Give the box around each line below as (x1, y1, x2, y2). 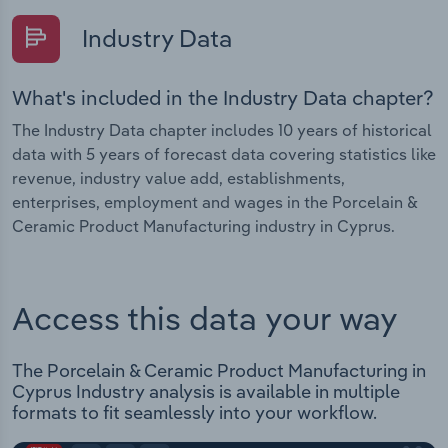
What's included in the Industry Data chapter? (12, 85, 434, 111)
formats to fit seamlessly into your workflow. (12, 401, 377, 425)
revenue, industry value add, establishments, (12, 168, 345, 189)
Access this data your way (12, 297, 398, 338)
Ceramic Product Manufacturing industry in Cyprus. (12, 216, 395, 237)
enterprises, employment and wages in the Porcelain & (12, 192, 418, 213)
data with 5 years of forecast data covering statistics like (12, 144, 436, 165)
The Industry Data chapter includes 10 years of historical (12, 120, 432, 141)
